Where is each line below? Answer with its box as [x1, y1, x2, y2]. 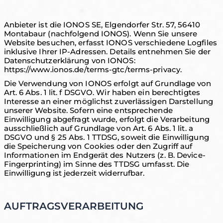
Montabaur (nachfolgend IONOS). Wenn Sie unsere [3, 29, 198, 38]
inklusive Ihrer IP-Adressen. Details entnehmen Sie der [3, 47, 211, 56]
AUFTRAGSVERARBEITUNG [3, 200, 143, 212]
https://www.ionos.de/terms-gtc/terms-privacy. [3, 65, 182, 74]
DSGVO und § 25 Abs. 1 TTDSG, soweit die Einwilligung [3, 132, 209, 142]
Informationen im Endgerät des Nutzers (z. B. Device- [3, 150, 206, 160]
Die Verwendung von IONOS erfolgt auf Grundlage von [3, 79, 212, 88]
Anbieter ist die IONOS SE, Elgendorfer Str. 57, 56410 [3, 20, 200, 29]
